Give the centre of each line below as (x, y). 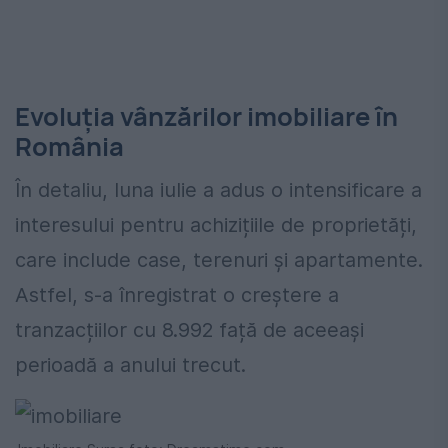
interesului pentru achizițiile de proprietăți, (216, 225)
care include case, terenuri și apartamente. (219, 260)
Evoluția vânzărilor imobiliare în (206, 117)
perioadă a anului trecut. (130, 365)
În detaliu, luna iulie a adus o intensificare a (218, 190)
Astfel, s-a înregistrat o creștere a (177, 295)
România (69, 147)
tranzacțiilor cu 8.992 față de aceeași (189, 330)
